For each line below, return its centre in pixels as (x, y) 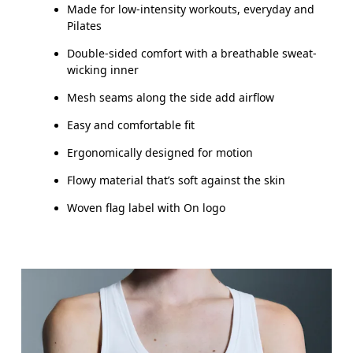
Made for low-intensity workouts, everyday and (191, 9)
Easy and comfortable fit (131, 125)
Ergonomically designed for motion (160, 153)
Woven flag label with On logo (147, 208)
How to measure (71, 16)
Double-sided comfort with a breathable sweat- (192, 54)
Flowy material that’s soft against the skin (176, 180)
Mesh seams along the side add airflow (171, 98)
